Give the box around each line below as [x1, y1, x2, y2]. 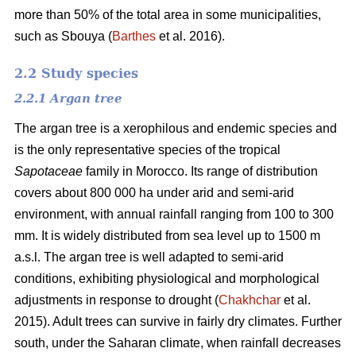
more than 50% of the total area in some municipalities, [14, 7, 321, 21]
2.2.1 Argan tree [14, 91, 122, 106]
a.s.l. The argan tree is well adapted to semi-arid [14, 250, 284, 264]
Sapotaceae [14, 164, 83, 178]
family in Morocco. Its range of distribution [83, 164, 318, 178]
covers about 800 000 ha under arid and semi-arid [14, 185, 294, 199]
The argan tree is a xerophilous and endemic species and [14, 121, 337, 135]
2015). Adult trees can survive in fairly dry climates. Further [14, 314, 342, 328]
